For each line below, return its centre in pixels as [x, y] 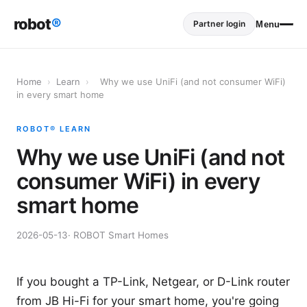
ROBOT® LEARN [54, 129]
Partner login [219, 24]
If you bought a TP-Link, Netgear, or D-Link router [153, 282]
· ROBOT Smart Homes [118, 235]
